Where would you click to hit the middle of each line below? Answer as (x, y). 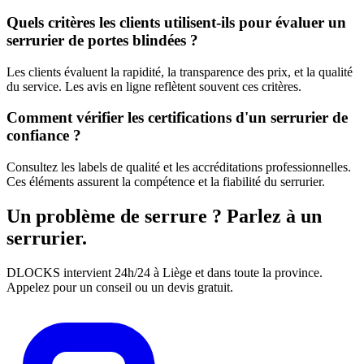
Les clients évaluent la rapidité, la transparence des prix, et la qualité (180, 71)
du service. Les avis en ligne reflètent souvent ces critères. (154, 86)
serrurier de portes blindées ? (102, 40)
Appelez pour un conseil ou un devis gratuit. (120, 287)
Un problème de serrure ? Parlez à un (164, 216)
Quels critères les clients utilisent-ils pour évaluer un (176, 22)
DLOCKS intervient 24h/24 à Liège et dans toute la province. (165, 272)
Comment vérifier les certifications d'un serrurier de (177, 118)
